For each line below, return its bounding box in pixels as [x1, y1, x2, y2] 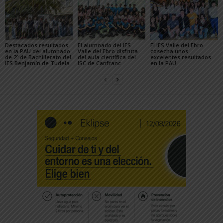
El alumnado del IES [77, 41, 131, 49]
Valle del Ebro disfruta [77, 47, 138, 55]
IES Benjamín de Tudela [5, 59, 70, 67]
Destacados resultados [5, 41, 68, 49]
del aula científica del [77, 53, 136, 61]
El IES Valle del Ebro [150, 41, 203, 49]
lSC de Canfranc [77, 59, 121, 67]
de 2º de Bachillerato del [5, 53, 71, 61]
